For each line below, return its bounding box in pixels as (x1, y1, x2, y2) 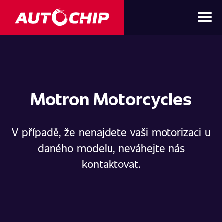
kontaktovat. (82, 156, 140, 171)
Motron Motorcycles (30, 85, 192, 110)
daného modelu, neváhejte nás (37, 140, 185, 155)
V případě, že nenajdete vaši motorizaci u (11, 124, 211, 139)
